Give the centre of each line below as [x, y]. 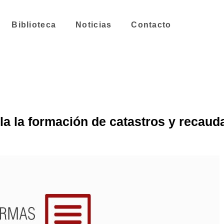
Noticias [94, 25]
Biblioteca [34, 25]
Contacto [151, 25]
